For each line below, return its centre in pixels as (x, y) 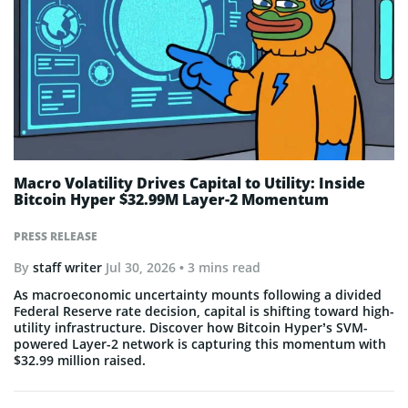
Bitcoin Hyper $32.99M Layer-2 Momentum (171, 199)
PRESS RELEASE (56, 236)
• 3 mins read (218, 267)
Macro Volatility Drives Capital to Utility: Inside (189, 183)
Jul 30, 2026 (141, 267)
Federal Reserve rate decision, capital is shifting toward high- (204, 311)
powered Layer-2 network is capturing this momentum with (200, 343)
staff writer (67, 267)
